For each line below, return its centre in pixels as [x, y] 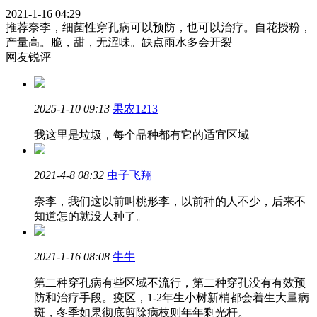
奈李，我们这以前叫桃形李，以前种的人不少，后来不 [170, 201]
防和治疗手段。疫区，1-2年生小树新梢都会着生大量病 [172, 298]
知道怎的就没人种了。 [91, 216]
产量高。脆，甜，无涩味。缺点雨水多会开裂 [119, 42]
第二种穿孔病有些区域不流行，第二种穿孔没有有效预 [170, 283]
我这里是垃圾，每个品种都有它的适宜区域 [142, 135]
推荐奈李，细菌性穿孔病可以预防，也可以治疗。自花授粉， [158, 27]
